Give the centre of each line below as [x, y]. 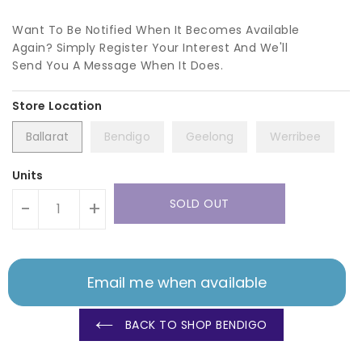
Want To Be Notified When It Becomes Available [156, 29]
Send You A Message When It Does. [118, 65]
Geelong [210, 136]
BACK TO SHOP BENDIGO [194, 324]
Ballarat [47, 136]
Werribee [295, 136]
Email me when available [177, 282]
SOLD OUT [199, 203]
